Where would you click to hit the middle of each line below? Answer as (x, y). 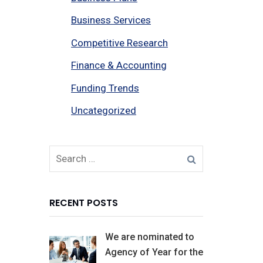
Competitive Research (119, 43)
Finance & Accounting (119, 65)
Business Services (111, 20)
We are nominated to (149, 237)
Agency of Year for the (154, 252)
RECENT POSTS (83, 203)
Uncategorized (104, 111)
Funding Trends (105, 88)
